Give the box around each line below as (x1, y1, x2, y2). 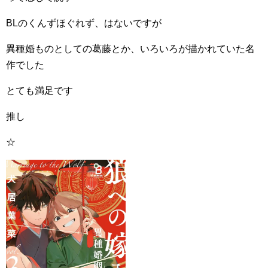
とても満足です (6, 86, 73, 96)
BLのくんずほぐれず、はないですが (6, 18, 162, 28)
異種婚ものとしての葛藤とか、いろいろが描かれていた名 (6, 44, 255, 54)
